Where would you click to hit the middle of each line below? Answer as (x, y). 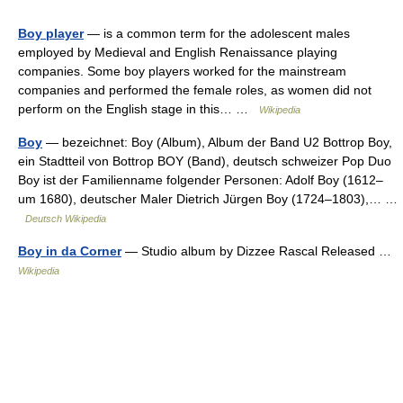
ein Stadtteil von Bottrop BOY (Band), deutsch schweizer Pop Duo (205, 161)
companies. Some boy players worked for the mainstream (182, 71)
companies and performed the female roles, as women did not (195, 90)
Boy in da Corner (70, 251)
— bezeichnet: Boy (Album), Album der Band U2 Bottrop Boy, (217, 142)
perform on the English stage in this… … (139, 109)
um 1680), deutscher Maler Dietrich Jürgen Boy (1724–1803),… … (208, 199)
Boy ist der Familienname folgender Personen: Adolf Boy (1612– (201, 180)
